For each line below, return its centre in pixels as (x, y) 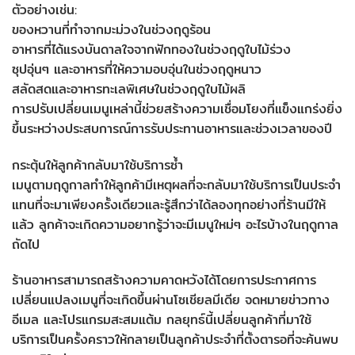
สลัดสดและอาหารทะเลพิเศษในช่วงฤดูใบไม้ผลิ (129, 89)
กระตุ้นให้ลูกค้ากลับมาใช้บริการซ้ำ (97, 165)
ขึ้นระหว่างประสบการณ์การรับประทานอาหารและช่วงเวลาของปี (172, 128)
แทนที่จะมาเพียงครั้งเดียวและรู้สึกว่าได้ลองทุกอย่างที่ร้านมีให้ (169, 204)
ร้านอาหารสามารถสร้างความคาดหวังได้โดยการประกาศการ (164, 281)
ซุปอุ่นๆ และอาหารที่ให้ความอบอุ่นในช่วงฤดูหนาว (137, 69)
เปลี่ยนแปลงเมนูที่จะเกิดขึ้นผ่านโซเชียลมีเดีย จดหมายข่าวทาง (171, 300)
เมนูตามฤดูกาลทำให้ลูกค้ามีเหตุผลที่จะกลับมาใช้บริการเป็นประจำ (176, 185)
